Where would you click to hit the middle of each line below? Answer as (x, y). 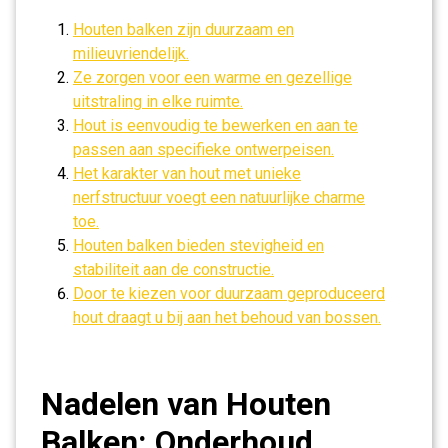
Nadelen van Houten (186, 404)
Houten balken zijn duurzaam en (183, 29)
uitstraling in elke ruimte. (158, 101)
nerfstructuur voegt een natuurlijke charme (219, 197)
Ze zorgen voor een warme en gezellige (212, 77)
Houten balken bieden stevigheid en (198, 245)
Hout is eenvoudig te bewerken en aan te (215, 125)
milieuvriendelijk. (131, 53)
